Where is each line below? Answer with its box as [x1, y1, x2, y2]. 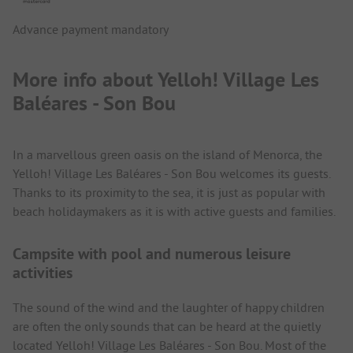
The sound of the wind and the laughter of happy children [13, 299, 325, 315]
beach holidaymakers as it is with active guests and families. [13, 203, 336, 219]
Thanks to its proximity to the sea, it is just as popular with [13, 184, 325, 200]
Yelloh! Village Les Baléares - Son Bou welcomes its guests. [13, 165, 330, 181]
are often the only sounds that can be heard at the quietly [13, 318, 320, 334]
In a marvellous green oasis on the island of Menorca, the [13, 146, 322, 162]
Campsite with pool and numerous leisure [13, 243, 291, 264]
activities [13, 262, 72, 283]
